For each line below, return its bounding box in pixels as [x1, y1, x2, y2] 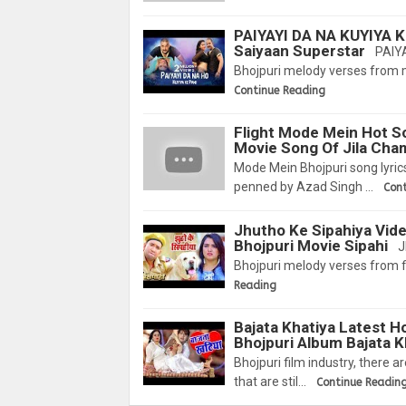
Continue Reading [234, 83, 325, 97]
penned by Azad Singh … [234, 179, 373, 195]
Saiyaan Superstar [234, 41, 365, 60]
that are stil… [234, 374, 306, 390]
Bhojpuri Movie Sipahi [234, 236, 388, 255]
